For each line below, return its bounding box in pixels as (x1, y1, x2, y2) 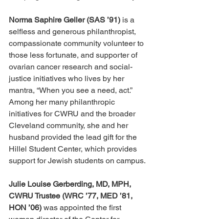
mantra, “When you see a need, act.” (9, 86, 134, 95)
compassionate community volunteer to (9, 39, 146, 48)
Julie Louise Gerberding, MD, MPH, (9, 179, 133, 189)
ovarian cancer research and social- (9, 62, 132, 72)
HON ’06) (9, 203, 42, 213)
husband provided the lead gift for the (9, 132, 139, 142)
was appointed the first (42, 203, 123, 213)
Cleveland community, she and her (9, 121, 130, 131)
